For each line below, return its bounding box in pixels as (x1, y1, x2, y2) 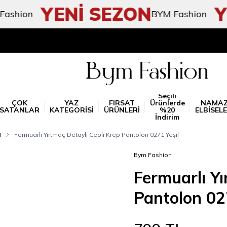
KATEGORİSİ (49, 105, 94, 115)
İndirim (155, 112, 179, 122)
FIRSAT (108, 98, 135, 107)
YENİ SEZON (16, 3, 126, 25)
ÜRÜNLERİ (103, 105, 140, 115)
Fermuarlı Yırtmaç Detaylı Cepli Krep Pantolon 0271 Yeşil (14, 131, 179, 138)
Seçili (158, 91, 176, 100)
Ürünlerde (149, 98, 185, 107)
